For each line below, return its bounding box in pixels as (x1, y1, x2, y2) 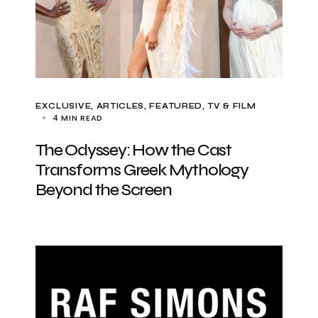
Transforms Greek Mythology (35, 160, 248, 180)
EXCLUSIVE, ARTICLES (35, 102, 145, 111)
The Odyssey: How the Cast (35, 140, 232, 160)
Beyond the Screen (35, 180, 172, 200)
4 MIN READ (53, 112, 103, 124)
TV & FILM (207, 102, 256, 111)
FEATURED (149, 102, 202, 111)
